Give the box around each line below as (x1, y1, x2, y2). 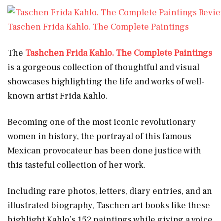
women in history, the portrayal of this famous (7, 130, 191, 142)
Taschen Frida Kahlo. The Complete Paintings (7, 21, 189, 33)
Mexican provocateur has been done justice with (7, 145, 201, 156)
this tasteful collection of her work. (7, 159, 146, 171)
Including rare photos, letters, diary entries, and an (7, 185, 212, 197)
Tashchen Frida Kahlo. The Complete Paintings (25, 47, 212, 59)
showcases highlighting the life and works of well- (7, 75, 204, 87)
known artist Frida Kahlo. (7, 90, 108, 102)
